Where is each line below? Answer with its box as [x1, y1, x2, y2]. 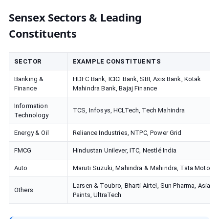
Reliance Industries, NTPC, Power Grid [73, 129, 182, 136]
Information [14, 102, 48, 109]
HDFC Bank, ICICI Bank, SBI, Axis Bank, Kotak [73, 75, 201, 83]
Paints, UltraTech [73, 191, 122, 198]
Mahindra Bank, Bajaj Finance [73, 85, 157, 92]
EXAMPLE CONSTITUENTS [73, 58, 161, 65]
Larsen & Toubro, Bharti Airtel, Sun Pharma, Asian [73, 182, 214, 189]
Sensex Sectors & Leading [9, 10, 142, 24]
